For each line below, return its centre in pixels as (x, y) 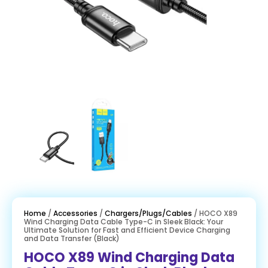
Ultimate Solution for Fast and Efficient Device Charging (127, 230)
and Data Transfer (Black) (72, 238)
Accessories (75, 213)
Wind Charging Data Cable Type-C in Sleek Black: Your (124, 221)
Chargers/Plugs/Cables (148, 213)
